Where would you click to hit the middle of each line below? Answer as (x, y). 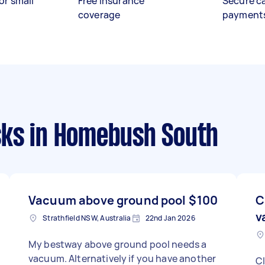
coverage (99, 15)
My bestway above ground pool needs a (118, 244)
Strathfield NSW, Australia (87, 218)
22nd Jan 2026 (170, 218)
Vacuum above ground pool (107, 200)
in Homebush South (121, 138)
